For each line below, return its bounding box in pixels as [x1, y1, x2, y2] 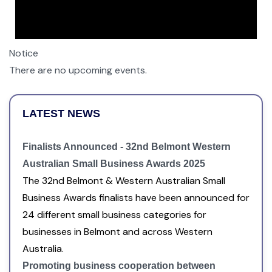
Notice [9, 46, 38, 59]
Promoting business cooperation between [22, 260, 216, 271]
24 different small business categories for [22, 208, 206, 221]
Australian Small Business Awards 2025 [22, 158, 205, 169]
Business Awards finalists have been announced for [22, 191, 250, 204]
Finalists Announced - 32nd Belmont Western [22, 141, 231, 152]
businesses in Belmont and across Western [22, 225, 212, 238]
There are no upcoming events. [9, 63, 147, 76]
